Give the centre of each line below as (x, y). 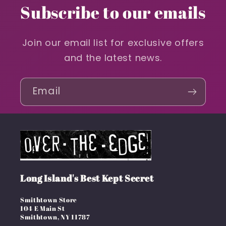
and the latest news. (113, 58)
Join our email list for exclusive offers (113, 42)
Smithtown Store (49, 200)
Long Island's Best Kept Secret (87, 178)
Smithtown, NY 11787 (55, 217)
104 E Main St (43, 209)
